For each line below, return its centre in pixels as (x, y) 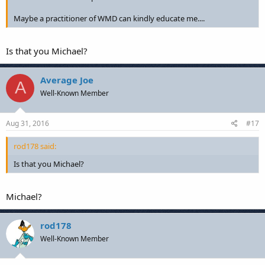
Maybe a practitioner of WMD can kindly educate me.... (109, 18)
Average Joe (67, 80)
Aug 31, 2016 (28, 123)
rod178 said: (35, 146)
